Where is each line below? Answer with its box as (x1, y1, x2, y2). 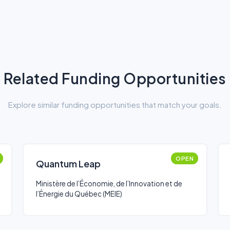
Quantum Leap (36, 158, 101, 169)
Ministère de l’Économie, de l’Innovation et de (36, 179, 182, 188)
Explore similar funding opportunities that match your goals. (8, 100, 222, 109)
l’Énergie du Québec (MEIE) (36, 189, 122, 198)
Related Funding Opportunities (4, 69, 226, 87)
